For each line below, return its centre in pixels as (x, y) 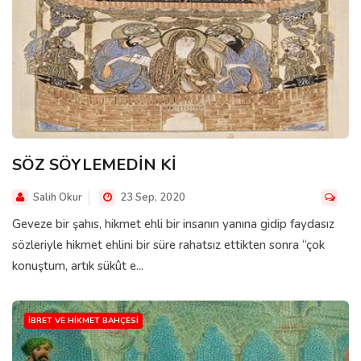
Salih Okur (58, 197)
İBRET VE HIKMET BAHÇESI (83, 320)
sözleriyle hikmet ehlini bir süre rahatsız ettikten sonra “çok (168, 245)
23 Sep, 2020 (151, 197)
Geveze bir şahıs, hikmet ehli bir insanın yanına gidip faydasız (173, 224)
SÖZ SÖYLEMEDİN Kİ (94, 164)
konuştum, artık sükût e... (78, 266)
